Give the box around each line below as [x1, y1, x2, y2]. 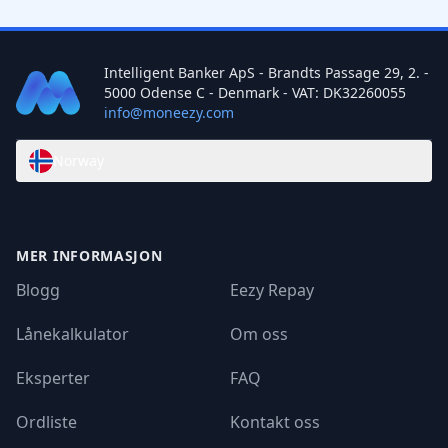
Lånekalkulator [16, 323, 129, 345]
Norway [53, 151, 104, 170]
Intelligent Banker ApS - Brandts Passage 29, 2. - [104, 63, 429, 82]
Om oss [230, 323, 288, 345]
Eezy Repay [230, 279, 314, 301]
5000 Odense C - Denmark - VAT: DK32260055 [104, 83, 406, 102]
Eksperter [16, 367, 90, 389]
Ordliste [16, 411, 77, 433]
